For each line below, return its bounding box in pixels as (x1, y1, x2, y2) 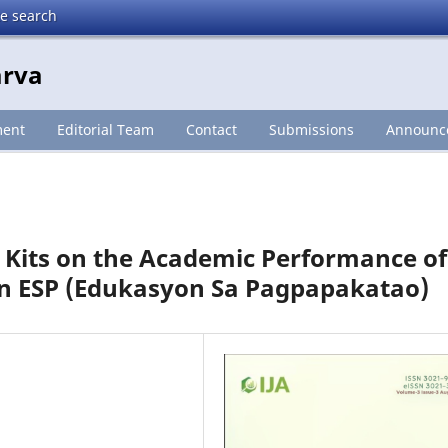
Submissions (268, 119, 354, 139)
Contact (185, 119, 237, 139)
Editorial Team (56, 119, 154, 139)
